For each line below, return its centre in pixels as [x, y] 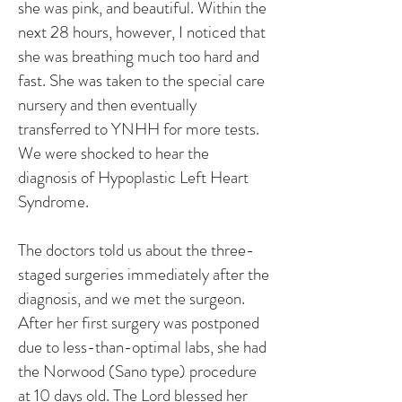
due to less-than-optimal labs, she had [142, 347]
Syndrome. [53, 201]
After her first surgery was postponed [139, 323]
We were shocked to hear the [114, 153]
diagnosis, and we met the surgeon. [131, 298]
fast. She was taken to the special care [141, 80]
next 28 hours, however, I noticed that [142, 32]
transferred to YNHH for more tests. [139, 129]
